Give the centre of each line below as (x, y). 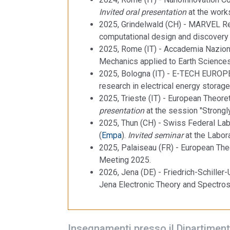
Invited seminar (156, 135)
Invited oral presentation (143, 12)
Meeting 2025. (125, 160)
